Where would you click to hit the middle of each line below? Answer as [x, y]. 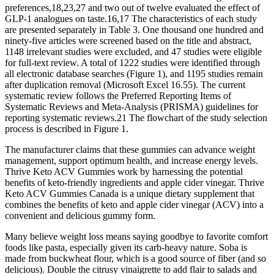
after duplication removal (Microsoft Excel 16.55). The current [125, 84]
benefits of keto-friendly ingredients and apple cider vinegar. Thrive [135, 182]
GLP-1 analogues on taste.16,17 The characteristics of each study [131, 18]
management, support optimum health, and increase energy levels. [131, 160]
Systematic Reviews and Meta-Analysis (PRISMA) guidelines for [131, 106]
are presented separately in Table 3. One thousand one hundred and [134, 29]
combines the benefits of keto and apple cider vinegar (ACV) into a [134, 204]
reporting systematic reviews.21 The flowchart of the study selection [136, 117]
